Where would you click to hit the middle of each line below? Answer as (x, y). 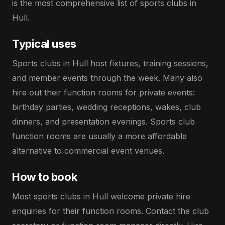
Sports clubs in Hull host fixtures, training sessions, (110, 63)
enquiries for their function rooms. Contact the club (110, 211)
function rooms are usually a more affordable (99, 136)
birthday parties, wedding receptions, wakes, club (106, 107)
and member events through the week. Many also (107, 78)
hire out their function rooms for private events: (103, 92)
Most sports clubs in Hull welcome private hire (101, 196)
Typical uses (44, 44)
